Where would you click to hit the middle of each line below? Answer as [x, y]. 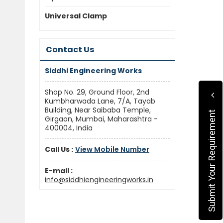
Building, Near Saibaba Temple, [98, 110]
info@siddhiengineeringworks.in [99, 180]
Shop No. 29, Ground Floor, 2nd [97, 92]
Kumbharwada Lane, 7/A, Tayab [100, 101]
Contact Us [70, 50]
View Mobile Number [112, 150]
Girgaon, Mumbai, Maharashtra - [101, 119]
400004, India [69, 128]
